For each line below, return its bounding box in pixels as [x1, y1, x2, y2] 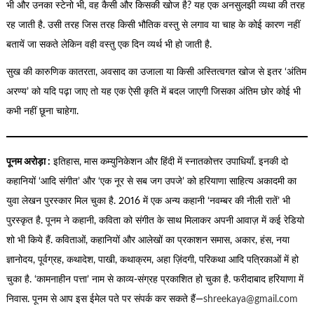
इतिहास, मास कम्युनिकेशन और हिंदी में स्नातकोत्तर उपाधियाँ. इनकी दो [50, 156, 288, 167]
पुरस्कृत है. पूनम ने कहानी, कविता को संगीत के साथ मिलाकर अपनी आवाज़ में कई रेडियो [6, 215, 304, 226]
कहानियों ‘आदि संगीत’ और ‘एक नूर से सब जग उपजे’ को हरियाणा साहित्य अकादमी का [6, 176, 296, 186]
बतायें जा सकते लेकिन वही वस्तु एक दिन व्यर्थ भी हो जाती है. [6, 40, 214, 50]
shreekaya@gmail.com [203, 294, 298, 304]
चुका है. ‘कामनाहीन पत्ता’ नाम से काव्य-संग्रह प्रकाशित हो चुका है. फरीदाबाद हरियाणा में [6, 274, 303, 285]
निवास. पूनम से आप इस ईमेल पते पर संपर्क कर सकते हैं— [6, 294, 203, 304]
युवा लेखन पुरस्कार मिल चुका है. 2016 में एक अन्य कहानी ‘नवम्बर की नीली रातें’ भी [6, 196, 290, 206]
